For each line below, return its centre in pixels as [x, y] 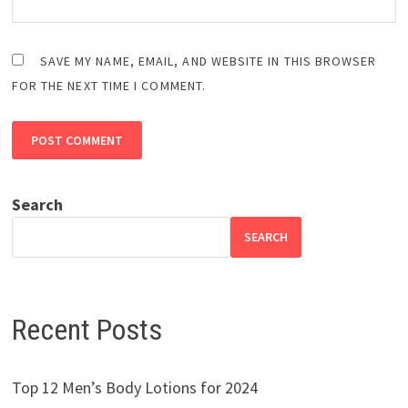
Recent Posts [87, 329]
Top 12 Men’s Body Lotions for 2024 [134, 388]
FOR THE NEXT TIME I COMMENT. [108, 85]
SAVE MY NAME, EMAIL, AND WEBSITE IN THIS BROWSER [208, 61]
